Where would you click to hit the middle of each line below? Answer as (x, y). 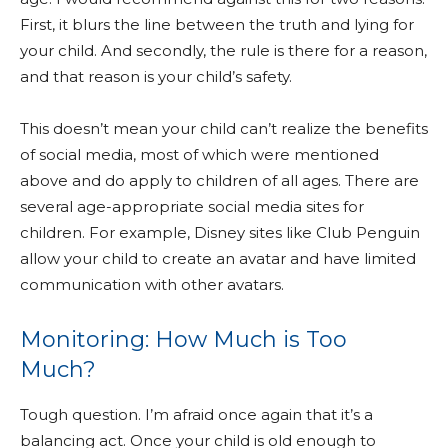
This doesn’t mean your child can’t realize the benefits (224, 128)
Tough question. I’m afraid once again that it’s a (196, 414)
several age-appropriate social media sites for (192, 206)
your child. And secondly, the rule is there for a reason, (223, 50)
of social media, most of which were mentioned (199, 154)
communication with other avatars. (152, 284)
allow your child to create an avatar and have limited (218, 258)
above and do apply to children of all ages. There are (219, 180)
